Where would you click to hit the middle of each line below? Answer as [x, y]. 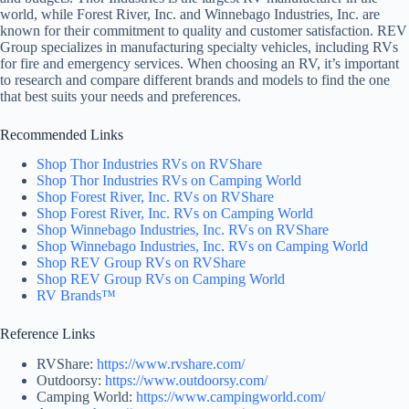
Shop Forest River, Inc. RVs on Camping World [175, 214]
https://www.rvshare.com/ [171, 364]
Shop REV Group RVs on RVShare [141, 263]
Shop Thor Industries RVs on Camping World [169, 181]
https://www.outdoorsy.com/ [186, 381]
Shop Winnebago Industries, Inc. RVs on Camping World [202, 246]
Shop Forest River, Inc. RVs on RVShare [155, 197]
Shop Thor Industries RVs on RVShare [149, 164]
